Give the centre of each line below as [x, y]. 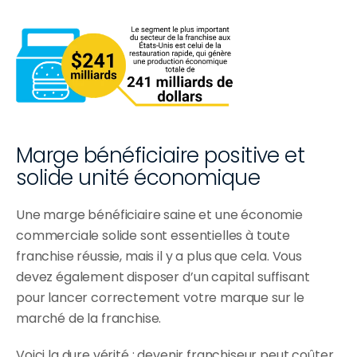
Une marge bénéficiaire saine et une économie [159, 214]
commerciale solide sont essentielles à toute [153, 235]
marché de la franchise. [89, 318]
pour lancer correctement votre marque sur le [160, 297]
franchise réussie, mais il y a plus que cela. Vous [159, 256]
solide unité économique [138, 177]
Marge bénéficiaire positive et [161, 155]
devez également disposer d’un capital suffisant [163, 277]
